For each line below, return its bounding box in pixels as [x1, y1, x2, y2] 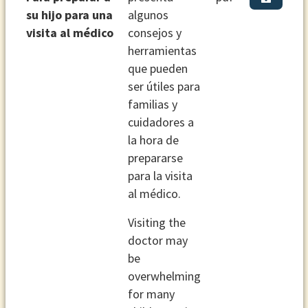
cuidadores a [127, 113, 194, 130]
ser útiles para [127, 78, 200, 94]
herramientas [127, 42, 197, 58]
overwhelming [127, 267, 201, 284]
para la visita [127, 167, 192, 184]
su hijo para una [25, 6, 113, 23]
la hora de [127, 131, 179, 148]
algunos [127, 6, 168, 23]
